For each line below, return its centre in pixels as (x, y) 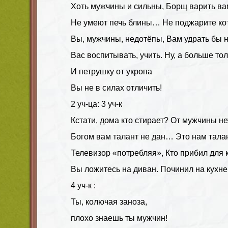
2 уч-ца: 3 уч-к (96, 104)
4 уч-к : (83, 185)
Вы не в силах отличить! (116, 88)
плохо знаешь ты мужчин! (119, 218)
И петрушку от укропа (111, 71)
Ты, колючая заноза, (109, 202)
